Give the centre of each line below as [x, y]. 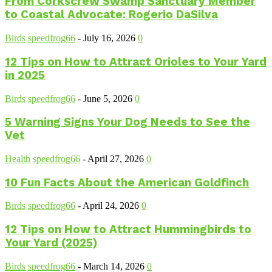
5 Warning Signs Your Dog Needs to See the [127, 122]
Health [18, 159]
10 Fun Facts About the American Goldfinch [127, 182]
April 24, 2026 [111, 206]
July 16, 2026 [109, 38]
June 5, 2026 [108, 98]
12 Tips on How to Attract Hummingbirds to [128, 230]
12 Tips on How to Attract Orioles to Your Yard [136, 62]
